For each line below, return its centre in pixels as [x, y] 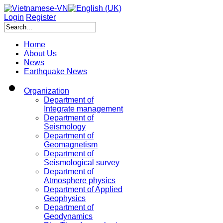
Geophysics [65, 198]
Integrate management [83, 109]
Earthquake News [56, 71]
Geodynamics [68, 216]
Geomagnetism [71, 145]
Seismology [65, 127]
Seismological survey [82, 163]
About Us [40, 54]
